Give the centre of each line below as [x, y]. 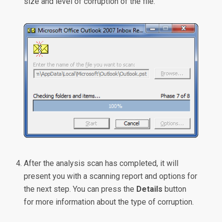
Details [150, 189]
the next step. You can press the [80, 189]
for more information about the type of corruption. [109, 202]
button [175, 189]
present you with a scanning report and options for [111, 176]
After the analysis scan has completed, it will [101, 163]
